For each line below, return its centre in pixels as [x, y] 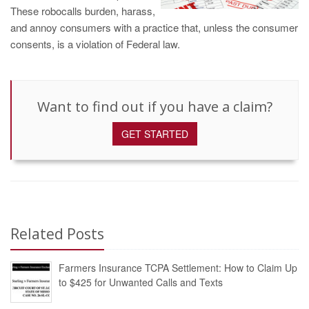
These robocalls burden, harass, [83, 11]
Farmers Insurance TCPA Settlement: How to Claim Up [178, 268]
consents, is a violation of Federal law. [95, 44]
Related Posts [57, 234]
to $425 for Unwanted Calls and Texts [141, 282]
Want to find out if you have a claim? [155, 107]
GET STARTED [155, 134]
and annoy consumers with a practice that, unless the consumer [154, 27]
